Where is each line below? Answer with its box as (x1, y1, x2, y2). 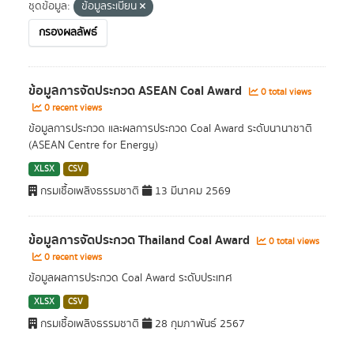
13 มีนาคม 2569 (152, 183, 231, 199)
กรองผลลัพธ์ (39, 24, 97, 40)
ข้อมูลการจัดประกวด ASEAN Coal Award (28, 81, 245, 101)
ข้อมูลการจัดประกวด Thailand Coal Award (28, 230, 253, 250)
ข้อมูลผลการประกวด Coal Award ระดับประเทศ (28, 270, 232, 286)
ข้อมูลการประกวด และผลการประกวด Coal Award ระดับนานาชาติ (28, 121, 312, 137)
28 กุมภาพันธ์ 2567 (152, 316, 245, 332)
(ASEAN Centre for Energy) (28, 137, 158, 153)
